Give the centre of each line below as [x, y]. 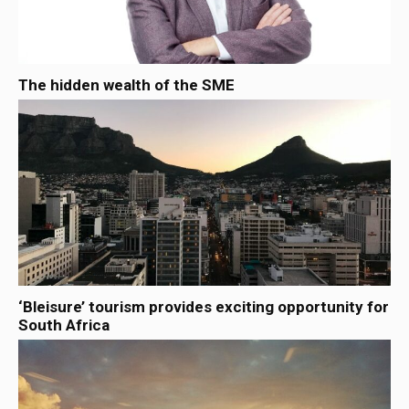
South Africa [64, 325]
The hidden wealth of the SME [126, 85]
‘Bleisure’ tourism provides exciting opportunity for [204, 307]
